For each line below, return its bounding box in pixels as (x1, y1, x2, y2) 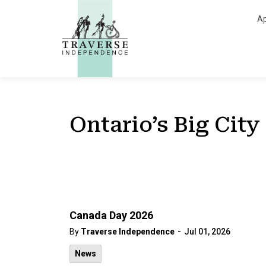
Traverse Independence (81, 227, 175, 236)
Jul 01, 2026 (184, 227, 230, 236)
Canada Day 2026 (69, 209, 153, 221)
